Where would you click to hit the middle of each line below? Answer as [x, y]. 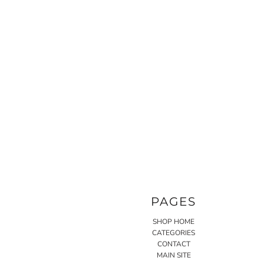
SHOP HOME [174, 221]
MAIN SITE [174, 255]
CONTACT [174, 244]
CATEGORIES [174, 232]
